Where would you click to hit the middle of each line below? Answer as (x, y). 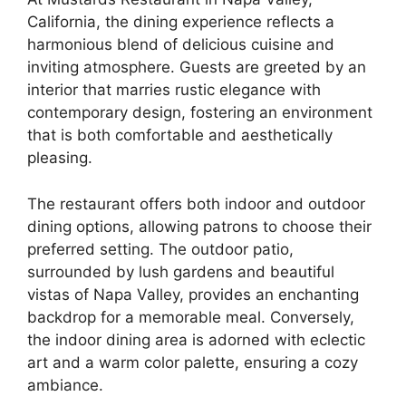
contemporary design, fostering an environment (200, 112)
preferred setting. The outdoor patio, (160, 249)
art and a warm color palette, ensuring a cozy (193, 362)
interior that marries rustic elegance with (174, 90)
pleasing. (60, 158)
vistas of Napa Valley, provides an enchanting (193, 294)
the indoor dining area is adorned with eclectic (196, 339)
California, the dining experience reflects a (181, 22)
